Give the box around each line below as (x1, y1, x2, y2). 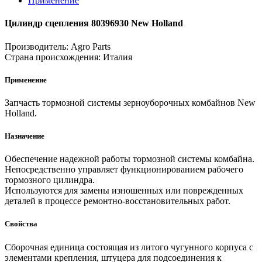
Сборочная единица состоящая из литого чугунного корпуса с (5, 242, 253, 252)
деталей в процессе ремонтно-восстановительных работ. (5, 196, 230, 206)
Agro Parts (68, 41, 111, 51)
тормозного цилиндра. (5, 175, 95, 185)
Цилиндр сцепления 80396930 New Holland (5, 18, 183, 29)
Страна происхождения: (5, 51, 101, 62)
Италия (101, 51, 132, 62)
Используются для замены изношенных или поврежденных (5, 185, 243, 196)
